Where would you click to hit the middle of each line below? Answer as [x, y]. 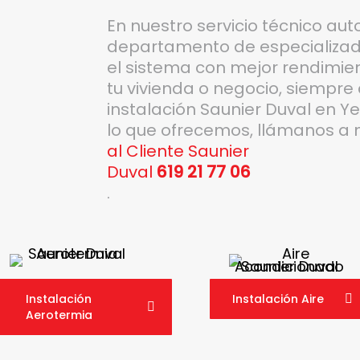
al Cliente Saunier [178, 151]
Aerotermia [59, 315]
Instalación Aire [278, 299]
